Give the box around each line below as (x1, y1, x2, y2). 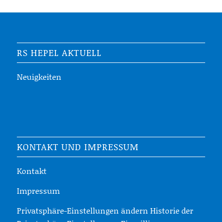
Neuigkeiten (16, 70, 61, 82)
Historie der (150, 204, 193, 216)
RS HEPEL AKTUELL (16, 46, 102, 59)
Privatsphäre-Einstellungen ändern (16, 204, 148, 216)
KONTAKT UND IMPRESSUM (16, 140, 139, 154)
